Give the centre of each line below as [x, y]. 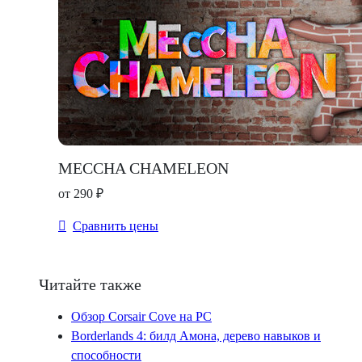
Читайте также [90, 285]
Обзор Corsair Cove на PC [141, 317]
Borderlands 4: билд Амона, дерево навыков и [196, 336]
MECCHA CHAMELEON [143, 168]
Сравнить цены [116, 226]
